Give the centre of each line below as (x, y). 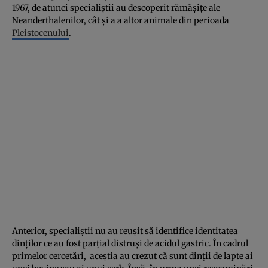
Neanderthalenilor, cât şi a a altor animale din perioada (121, 20)
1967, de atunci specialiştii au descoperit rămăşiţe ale (116, 7)
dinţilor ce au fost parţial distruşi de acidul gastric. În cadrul (130, 243)
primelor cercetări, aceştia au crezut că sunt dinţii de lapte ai (133, 256)
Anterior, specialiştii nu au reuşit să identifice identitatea (125, 231)
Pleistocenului (40, 33)
